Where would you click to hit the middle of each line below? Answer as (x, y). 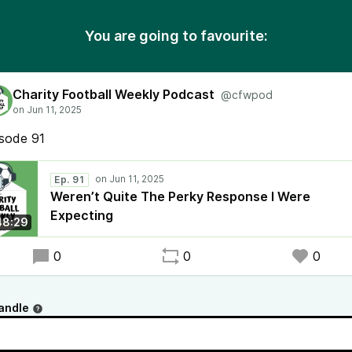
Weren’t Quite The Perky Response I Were (180, 196)
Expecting (82, 215)
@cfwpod (247, 95)
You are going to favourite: (176, 36)
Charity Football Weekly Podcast (114, 94)
